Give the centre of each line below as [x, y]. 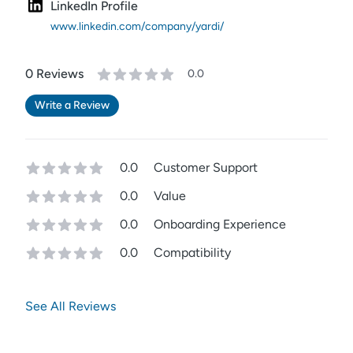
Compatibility [192, 253]
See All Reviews [71, 306]
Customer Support [206, 167]
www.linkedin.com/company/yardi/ [137, 26]
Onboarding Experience [220, 224]
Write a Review [72, 105]
